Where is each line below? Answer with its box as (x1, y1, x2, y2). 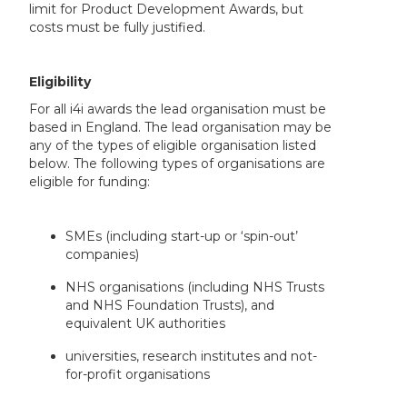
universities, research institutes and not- (65, 347, 318, 364)
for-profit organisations (65, 365, 211, 382)
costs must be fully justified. (29, 18, 206, 35)
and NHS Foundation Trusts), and (65, 296, 275, 313)
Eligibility (29, 73, 92, 90)
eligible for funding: (29, 173, 151, 190)
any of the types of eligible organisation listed (29, 136, 317, 154)
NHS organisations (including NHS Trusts (65, 278, 325, 295)
